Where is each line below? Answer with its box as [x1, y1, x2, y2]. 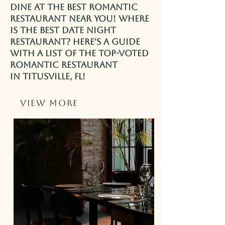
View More [20, 98, 79, 108]
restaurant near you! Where [10, 14, 149, 24]
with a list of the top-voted [10, 48, 149, 58]
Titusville [23, 71, 70, 81]
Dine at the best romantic [10, 2, 138, 12]
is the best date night [10, 25, 116, 35]
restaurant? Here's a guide [10, 37, 140, 47]
